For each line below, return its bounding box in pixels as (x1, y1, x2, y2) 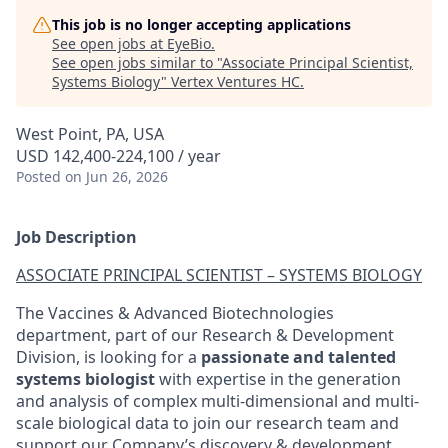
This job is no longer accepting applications (52, 15, 351, 34)
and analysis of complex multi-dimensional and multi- (16, 390, 419, 412)
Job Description (16, 226, 137, 248)
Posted (16, 167, 61, 186)
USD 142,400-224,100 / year (16, 145, 221, 167)
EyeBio (167, 34, 211, 53)
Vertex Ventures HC (171, 72, 300, 91)
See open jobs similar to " (52, 53, 222, 72)
